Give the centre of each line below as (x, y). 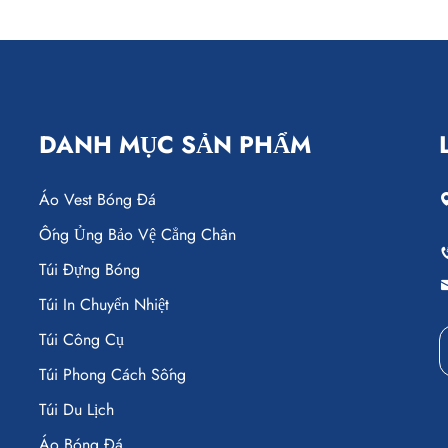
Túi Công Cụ (81, 339)
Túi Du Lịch (76, 409)
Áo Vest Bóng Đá (97, 199)
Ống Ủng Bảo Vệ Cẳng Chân (137, 234)
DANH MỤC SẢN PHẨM (175, 144)
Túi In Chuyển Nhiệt (104, 304)
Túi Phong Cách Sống (112, 374)
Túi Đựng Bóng (89, 269)
